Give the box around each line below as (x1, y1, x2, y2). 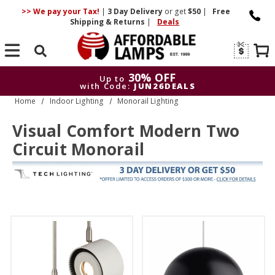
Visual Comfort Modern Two (12, 120, 240, 142)
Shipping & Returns (70, 17, 147, 27)
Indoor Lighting (49, 96, 104, 106)
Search (27, 61, 55, 73)
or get (164, 6, 186, 17)
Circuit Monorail (12, 138, 144, 160)
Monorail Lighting (117, 96, 179, 106)
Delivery (128, 6, 165, 17)
